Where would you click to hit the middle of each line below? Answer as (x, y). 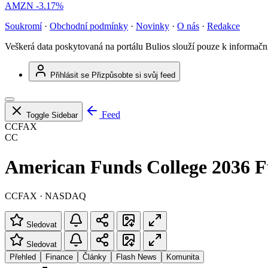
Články (95, 257)
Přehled (23, 257)
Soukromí (23, 26)
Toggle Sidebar (52, 115)
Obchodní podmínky (89, 26)
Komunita (183, 257)
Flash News (136, 257)
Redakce (223, 26)
